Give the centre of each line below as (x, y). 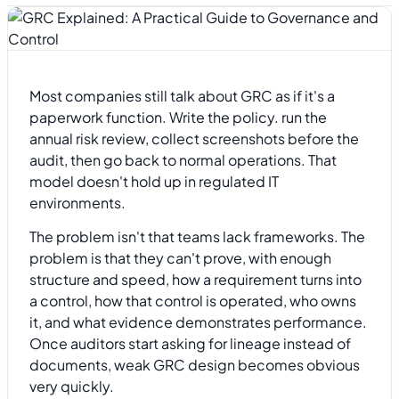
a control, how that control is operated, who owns (193, 300)
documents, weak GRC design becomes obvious (195, 364)
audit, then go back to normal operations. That (183, 159)
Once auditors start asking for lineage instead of (190, 343)
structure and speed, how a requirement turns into (195, 279)
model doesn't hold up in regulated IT (154, 181)
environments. (77, 202)
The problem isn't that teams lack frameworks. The (197, 236)
